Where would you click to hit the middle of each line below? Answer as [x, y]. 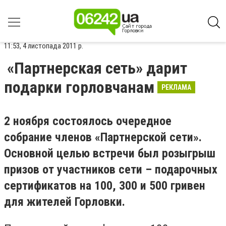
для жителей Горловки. [65, 202]
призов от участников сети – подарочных [111, 169]
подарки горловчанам [79, 87]
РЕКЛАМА [176, 87]
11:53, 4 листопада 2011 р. [44, 46]
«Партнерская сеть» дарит [97, 68]
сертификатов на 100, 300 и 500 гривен [105, 186]
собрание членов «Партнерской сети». [103, 137]
